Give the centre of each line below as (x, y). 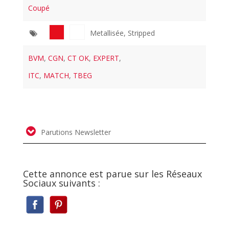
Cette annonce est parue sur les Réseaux (112, 174)
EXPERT (106, 58)
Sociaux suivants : (61, 183)
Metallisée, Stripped (122, 33)
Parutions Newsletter (75, 132)
